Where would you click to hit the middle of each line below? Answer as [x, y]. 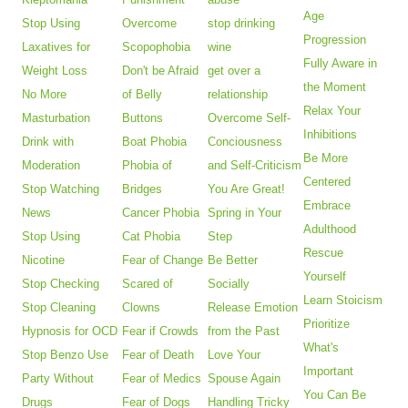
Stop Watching [61, 189]
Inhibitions [331, 135]
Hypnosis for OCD [70, 331]
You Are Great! [247, 189]
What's [321, 348]
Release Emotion [253, 308]
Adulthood [330, 229]
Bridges [143, 189]
